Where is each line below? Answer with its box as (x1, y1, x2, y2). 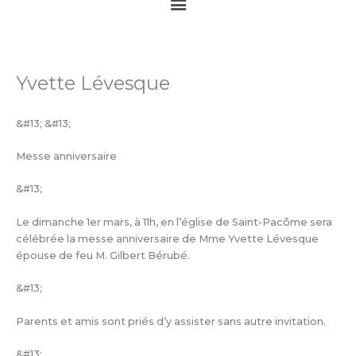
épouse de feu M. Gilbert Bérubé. (16, 249, 190, 261)
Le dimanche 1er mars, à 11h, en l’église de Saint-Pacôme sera (16, 215, 332, 228)
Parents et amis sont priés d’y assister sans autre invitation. (16, 315, 326, 327)
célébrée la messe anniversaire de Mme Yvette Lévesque (16, 232, 319, 245)
